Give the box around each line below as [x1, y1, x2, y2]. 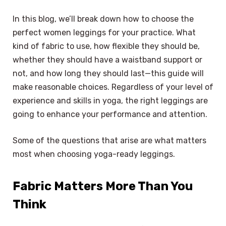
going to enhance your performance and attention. [13, 109, 207, 120]
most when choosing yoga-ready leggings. [13, 149, 175, 159]
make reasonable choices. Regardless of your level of [13, 82, 213, 92]
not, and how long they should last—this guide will [13, 69, 204, 79]
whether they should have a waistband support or [13, 55, 202, 65]
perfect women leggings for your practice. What [13, 28, 196, 38]
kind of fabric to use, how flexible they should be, [13, 41, 200, 51]
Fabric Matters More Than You [13, 179, 193, 194]
